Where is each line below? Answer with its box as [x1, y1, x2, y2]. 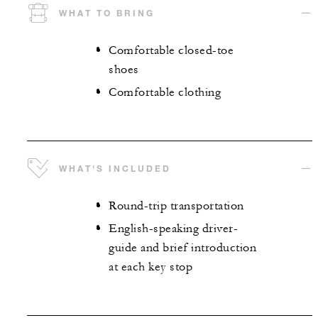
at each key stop [109, 260, 192, 275]
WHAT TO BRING [59, 6, 155, 18]
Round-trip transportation [109, 198, 244, 213]
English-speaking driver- [109, 221, 238, 236]
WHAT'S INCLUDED [59, 162, 171, 174]
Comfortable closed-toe [109, 43, 234, 57]
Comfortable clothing [109, 85, 221, 100]
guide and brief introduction [109, 241, 256, 256]
